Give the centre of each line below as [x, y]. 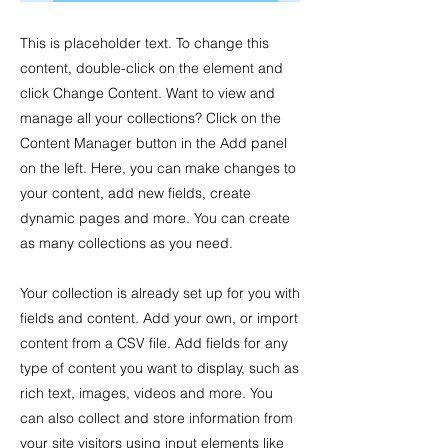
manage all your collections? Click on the [150, 118]
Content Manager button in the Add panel [153, 143]
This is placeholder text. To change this [144, 43]
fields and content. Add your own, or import [159, 318]
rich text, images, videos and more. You [146, 393]
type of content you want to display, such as [159, 368]
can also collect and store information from [156, 418]
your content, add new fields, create [135, 193]
